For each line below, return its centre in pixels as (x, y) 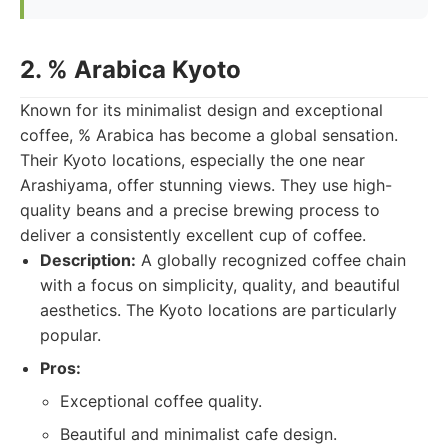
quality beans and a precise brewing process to (200, 210)
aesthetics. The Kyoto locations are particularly (218, 310)
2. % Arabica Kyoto (130, 69)
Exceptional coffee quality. (161, 401)
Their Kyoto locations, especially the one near (192, 160)
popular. (70, 335)
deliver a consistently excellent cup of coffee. (193, 235)
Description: (88, 260)
